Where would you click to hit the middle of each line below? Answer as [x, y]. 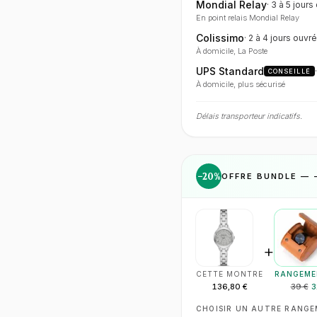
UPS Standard [230, 71]
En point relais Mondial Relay [248, 18]
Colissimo [220, 38]
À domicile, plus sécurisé [241, 84]
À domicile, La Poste [232, 51]
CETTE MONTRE [230, 274]
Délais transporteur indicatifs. [249, 116]
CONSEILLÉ [289, 71]
